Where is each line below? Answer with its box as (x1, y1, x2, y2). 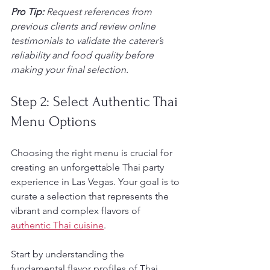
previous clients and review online (11, 20, 158, 32)
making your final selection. (11, 64, 128, 75)
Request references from (46, 6, 154, 17)
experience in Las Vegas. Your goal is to (11, 176, 182, 187)
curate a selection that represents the (11, 190, 171, 202)
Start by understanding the (11, 248, 127, 260)
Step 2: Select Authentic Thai (11, 93, 181, 110)
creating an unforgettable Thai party (11, 162, 166, 173)
